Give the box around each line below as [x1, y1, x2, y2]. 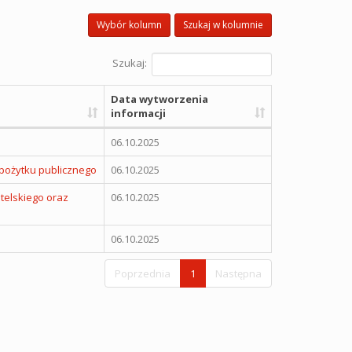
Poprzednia [115, 266, 170, 280]
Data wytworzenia [110, 92, 208, 106]
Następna [215, 266, 262, 280]
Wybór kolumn [97, 18, 162, 31]
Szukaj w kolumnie [183, 18, 263, 31]
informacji [110, 106, 166, 120]
